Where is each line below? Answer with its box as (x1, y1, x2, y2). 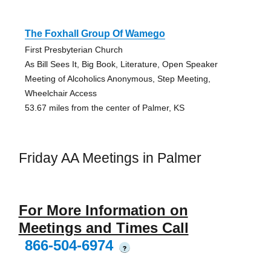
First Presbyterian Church (24, 44, 123, 54)
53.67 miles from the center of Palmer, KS (24, 102, 184, 113)
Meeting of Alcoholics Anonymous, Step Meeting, (24, 73, 211, 83)
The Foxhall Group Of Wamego (24, 28, 165, 39)
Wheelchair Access (24, 88, 97, 98)
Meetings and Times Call (18, 220, 189, 237)
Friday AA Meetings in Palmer (18, 149, 201, 166)
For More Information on (18, 202, 188, 219)
